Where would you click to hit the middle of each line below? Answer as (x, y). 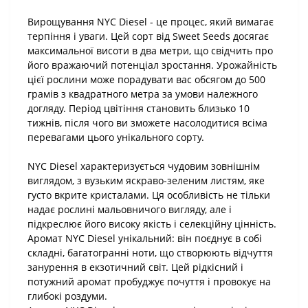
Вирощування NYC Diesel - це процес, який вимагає (151, 22)
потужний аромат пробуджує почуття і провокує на (149, 282)
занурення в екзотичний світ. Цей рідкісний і (135, 267)
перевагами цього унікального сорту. (116, 137)
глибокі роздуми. (67, 296)
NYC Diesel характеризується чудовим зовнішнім (144, 166)
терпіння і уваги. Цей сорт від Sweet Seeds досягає (148, 36)
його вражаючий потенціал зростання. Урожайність (152, 65)
